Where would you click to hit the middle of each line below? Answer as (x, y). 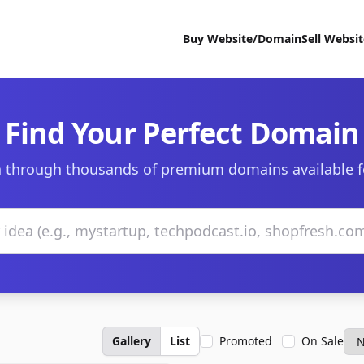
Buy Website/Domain (242, 39)
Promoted (246, 341)
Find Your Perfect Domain (182, 133)
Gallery (132, 341)
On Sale (323, 341)
